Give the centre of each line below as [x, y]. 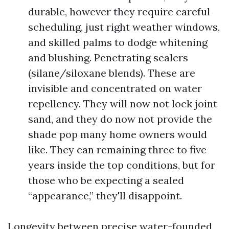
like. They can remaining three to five [117, 150]
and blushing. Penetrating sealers [108, 58]
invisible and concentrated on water [115, 88]
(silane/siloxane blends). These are [112, 73]
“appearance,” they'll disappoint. [105, 196]
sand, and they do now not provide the [120, 119]
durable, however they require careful [119, 12]
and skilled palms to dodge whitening [118, 42]
